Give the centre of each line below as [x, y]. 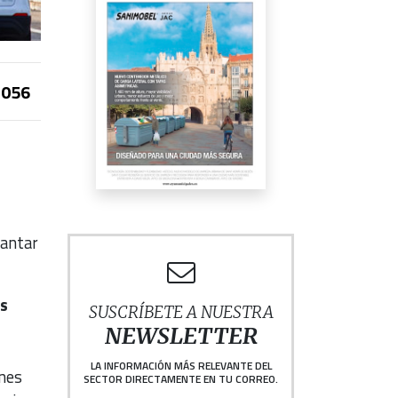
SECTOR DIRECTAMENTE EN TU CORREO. [181, 379]
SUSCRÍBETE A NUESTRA [181, 313]
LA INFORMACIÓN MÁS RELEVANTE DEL [181, 366]
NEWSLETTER [181, 337]
